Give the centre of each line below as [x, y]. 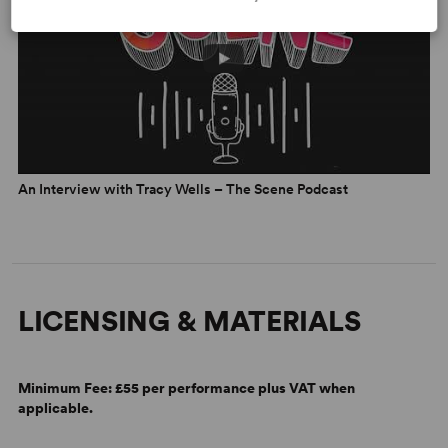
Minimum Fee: [66, 388]
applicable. [55, 408]
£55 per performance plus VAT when [234, 388]
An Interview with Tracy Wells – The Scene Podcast [182, 189]
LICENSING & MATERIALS [189, 321]
